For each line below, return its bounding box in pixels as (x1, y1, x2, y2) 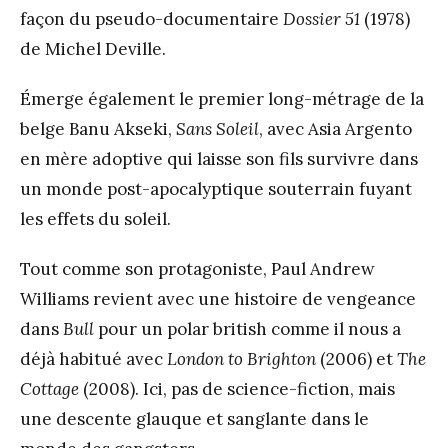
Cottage (20, 377, 79, 400)
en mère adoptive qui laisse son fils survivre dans (20, 147, 418, 170)
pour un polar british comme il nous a (94, 317, 401, 340)
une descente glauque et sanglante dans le (20, 407, 369, 430)
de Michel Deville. (20, 37, 166, 60)
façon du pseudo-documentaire (20, 7, 283, 30)
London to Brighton (167, 347, 316, 370)
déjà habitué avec (20, 347, 167, 370)
